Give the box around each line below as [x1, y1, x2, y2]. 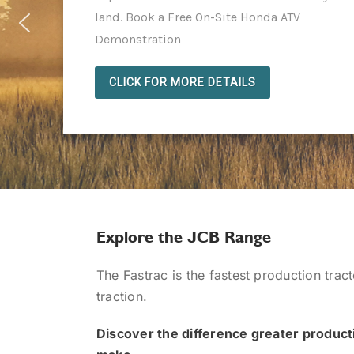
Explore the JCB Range [96, 226, 271, 247]
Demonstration [95, 31, 181, 47]
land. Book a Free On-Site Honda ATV [95, 9, 300, 24]
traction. [96, 288, 148, 304]
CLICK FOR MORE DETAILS [109, 75, 256, 88]
